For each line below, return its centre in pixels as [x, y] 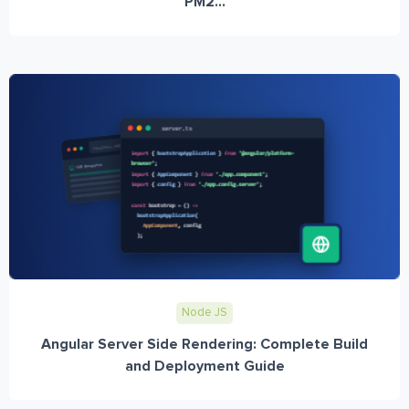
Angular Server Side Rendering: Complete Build [204, 344]
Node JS [204, 312]
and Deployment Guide [204, 366]
